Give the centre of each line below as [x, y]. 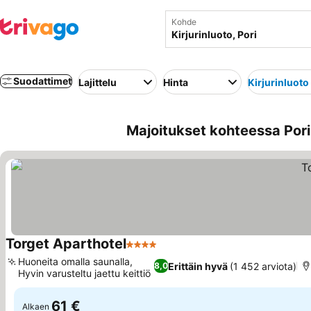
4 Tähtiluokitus [164, 251]
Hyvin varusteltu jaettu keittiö [84, 273]
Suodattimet [42, 81]
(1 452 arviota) [263, 266]
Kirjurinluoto [278, 82]
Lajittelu [98, 82]
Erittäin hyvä [197, 266]
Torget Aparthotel [66, 244]
